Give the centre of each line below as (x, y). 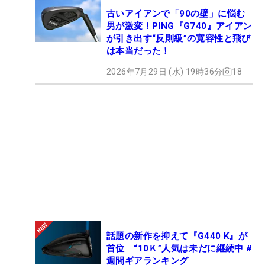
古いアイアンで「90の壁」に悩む (176, 13)
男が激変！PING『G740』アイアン (180, 26)
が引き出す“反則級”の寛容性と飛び (179, 38)
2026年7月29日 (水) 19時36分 (165, 71)
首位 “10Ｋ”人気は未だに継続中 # (180, 248)
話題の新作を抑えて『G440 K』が (177, 236)
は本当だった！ (138, 51)
